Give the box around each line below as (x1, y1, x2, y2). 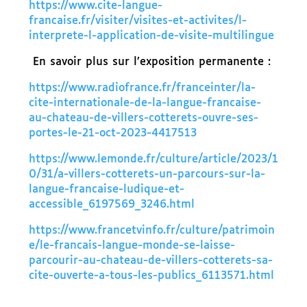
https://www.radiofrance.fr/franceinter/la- (28, 82, 256, 94)
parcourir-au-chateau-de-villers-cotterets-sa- (28, 254, 273, 267)
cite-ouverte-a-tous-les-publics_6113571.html (28, 269, 274, 282)
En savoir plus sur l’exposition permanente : (32, 56, 271, 68)
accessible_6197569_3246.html (28, 198, 195, 210)
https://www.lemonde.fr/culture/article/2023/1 (28, 153, 278, 165)
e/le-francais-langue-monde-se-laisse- (28, 239, 235, 251)
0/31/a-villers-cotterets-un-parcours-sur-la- (28, 168, 265, 180)
